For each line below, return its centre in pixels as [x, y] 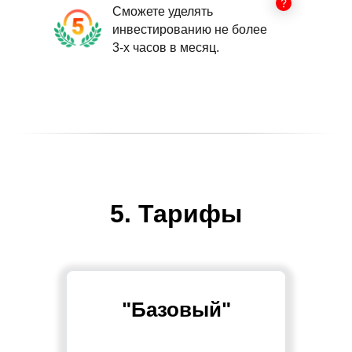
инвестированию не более [190, 29]
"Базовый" [176, 310]
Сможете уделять [163, 11]
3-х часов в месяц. [166, 48]
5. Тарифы [176, 214]
